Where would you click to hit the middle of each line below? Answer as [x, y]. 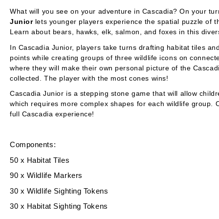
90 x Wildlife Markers [46, 175]
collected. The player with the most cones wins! [89, 78]
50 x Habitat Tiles [40, 160]
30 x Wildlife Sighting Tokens [59, 191]
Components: [33, 144]
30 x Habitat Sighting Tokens [59, 206]
